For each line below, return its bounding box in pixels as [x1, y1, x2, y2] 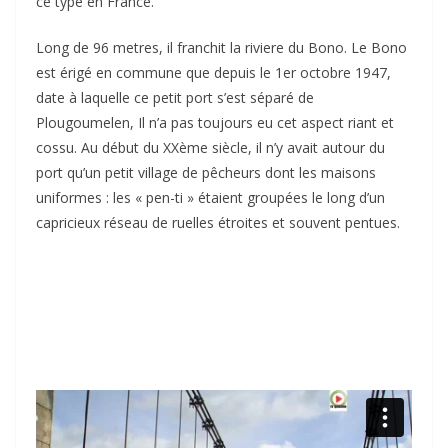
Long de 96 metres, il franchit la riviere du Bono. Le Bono [36, 37, 407, 57]
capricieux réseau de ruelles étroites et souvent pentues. [36, 212, 400, 232]
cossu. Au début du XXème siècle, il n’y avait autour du [36, 137, 385, 157]
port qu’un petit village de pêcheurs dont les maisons [36, 162, 376, 182]
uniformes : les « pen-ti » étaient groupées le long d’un [36, 187, 385, 207]
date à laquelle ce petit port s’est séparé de [36, 87, 314, 107]
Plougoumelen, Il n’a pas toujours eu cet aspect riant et [36, 112, 394, 132]
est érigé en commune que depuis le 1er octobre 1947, [36, 62, 391, 82]
